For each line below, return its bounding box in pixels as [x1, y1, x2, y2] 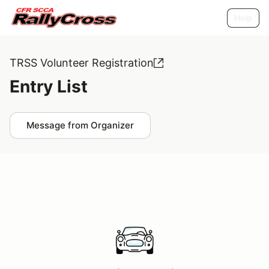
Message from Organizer [26, 119, 134, 131]
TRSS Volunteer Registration [10, 56, 154, 69]
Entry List [10, 76, 88, 97]
